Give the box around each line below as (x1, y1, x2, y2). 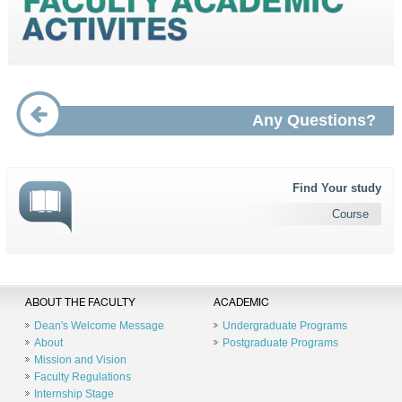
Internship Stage (34, 388, 114, 400)
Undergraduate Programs (222, 319, 347, 332)
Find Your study (293, 181, 382, 195)
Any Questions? (251, 111, 376, 129)
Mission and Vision (34, 354, 127, 366)
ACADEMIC (213, 298, 269, 309)
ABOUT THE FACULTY (25, 298, 135, 309)
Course (332, 207, 370, 221)
